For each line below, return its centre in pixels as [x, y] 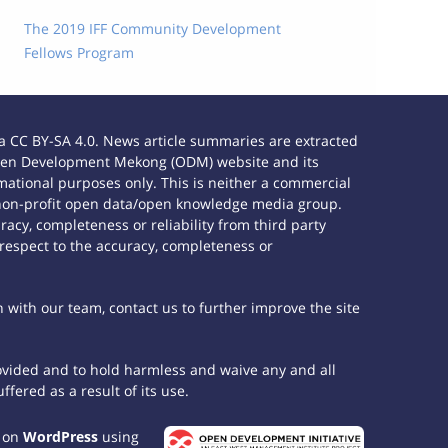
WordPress [60, 436]
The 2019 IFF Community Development [152, 28]
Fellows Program [78, 52]
